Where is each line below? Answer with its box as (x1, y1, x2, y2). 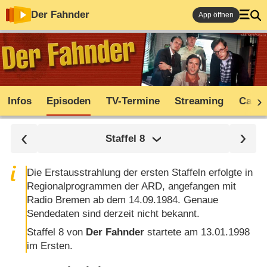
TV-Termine (105, 95, 160, 107)
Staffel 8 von (27, 226, 86, 238)
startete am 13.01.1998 (144, 226, 250, 238)
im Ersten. (27, 240, 73, 252)
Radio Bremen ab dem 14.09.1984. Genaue (27, 194, 219, 206)
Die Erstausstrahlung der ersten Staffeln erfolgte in (27, 166, 253, 178)
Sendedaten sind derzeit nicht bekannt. (27, 207, 200, 219)
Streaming (175, 95, 224, 107)
